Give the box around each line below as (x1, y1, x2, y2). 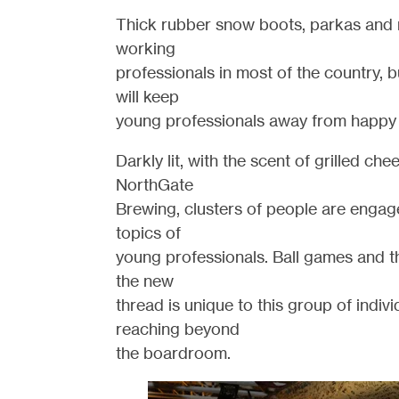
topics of (115, 223, 181, 242)
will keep (115, 86, 179, 106)
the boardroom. (115, 343, 231, 362)
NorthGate (115, 175, 193, 194)
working (115, 38, 175, 58)
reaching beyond (115, 319, 240, 338)
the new (115, 271, 174, 290)
